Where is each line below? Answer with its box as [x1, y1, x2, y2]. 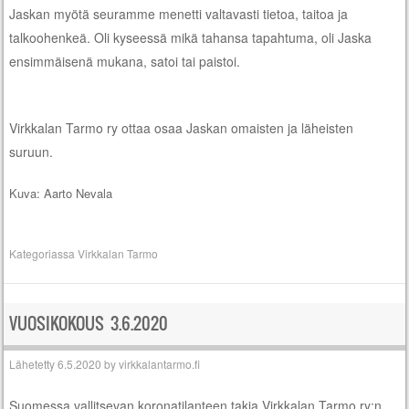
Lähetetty [9, 355, 58, 372]
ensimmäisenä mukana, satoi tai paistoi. [9, 51, 241, 70]
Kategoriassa [9, 246, 79, 262]
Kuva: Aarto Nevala [9, 184, 113, 202]
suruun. [9, 142, 54, 161]
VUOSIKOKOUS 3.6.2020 [9, 311, 169, 337]
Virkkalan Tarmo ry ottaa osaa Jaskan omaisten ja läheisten [9, 118, 354, 137]
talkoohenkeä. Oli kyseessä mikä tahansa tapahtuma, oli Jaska [9, 27, 372, 47]
